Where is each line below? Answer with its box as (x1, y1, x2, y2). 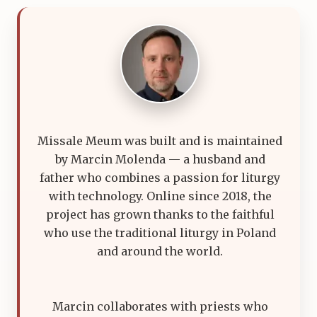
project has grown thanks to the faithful (45, 207, 275, 221)
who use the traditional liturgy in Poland (44, 225, 276, 240)
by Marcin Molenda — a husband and (54, 151, 265, 166)
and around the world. (97, 243, 223, 258)
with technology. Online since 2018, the (48, 188, 272, 203)
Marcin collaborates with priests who (52, 299, 268, 313)
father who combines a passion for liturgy (40, 170, 280, 185)
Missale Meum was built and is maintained (38, 133, 282, 148)
